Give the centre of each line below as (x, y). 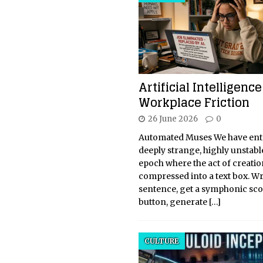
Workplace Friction (194, 102)
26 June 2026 (173, 119)
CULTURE (161, 241)
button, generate (173, 202)
